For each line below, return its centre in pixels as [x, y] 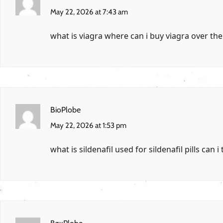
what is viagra [77, 36]
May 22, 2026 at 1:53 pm [88, 125]
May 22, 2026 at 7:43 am [89, 12]
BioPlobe [65, 110]
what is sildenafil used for [100, 149]
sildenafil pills [174, 149]
